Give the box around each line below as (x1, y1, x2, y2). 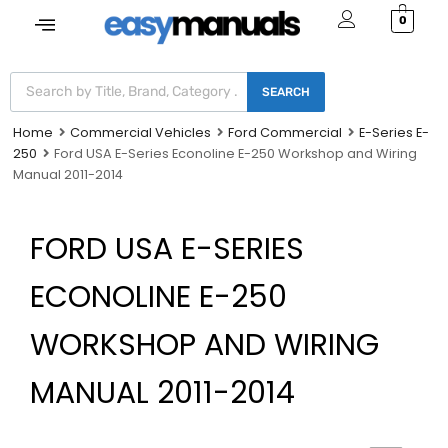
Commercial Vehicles (69, 123, 211, 141)
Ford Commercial (227, 123, 342, 141)
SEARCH (262, 84, 310, 99)
